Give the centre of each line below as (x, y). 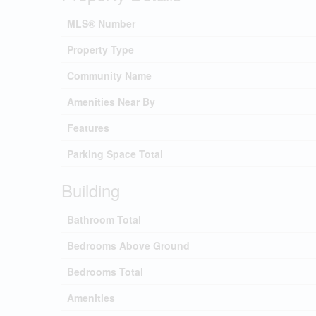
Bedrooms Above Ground (128, 245)
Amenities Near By (111, 101)
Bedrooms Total (105, 271)
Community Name (109, 75)
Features (88, 127)
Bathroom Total (104, 219)
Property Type (101, 49)
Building (91, 190)
